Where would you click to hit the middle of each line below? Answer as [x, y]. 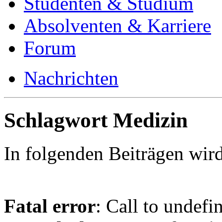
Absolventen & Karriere [117, 26]
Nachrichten [71, 78]
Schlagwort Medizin [96, 120]
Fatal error [50, 206]
